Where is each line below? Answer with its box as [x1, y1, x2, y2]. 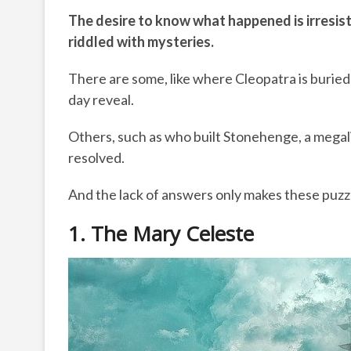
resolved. [68, 149, 125, 167]
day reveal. [68, 91, 134, 109]
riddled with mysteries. [68, 33, 214, 51]
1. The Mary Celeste [68, 219, 254, 248]
